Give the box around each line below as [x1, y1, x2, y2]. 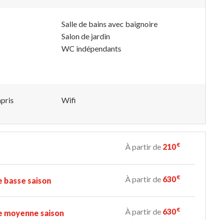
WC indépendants [61, 43, 121, 53]
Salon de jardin [61, 31, 110, 41]
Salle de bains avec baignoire [61, 19, 158, 28]
